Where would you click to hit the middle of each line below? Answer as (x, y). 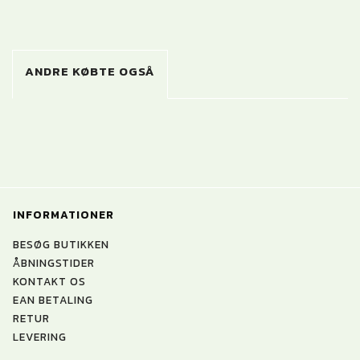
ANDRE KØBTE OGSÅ (90, 72)
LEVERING (40, 337)
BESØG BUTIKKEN (61, 245)
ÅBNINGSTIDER (54, 263)
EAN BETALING (53, 300)
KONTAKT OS (49, 282)
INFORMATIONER (63, 215)
